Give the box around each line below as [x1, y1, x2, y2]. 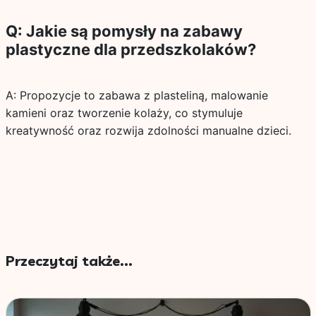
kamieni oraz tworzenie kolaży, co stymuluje [5, 106, 243, 120]
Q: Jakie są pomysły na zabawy [5, 22, 243, 40]
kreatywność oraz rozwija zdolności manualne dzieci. [5, 123, 291, 138]
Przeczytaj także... [5, 252, 133, 269]
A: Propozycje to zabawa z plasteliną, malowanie [5, 88, 268, 102]
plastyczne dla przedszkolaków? [5, 40, 256, 59]
